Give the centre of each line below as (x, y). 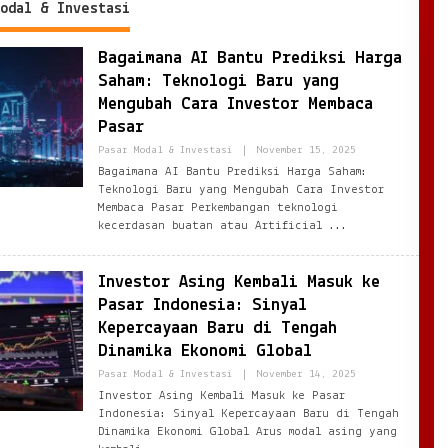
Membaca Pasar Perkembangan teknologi (217, 207)
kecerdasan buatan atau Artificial (213, 225)
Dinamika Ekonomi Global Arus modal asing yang (247, 431)
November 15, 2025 (306, 150)
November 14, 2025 (306, 374)
